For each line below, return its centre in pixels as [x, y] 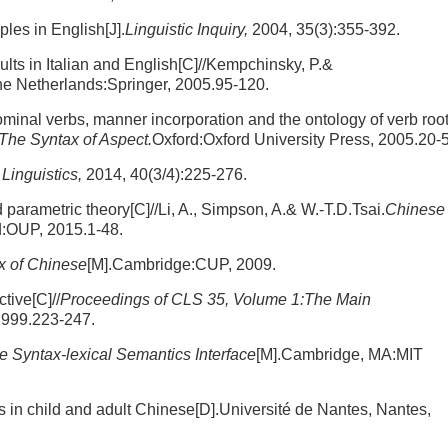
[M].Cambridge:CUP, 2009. [181, 264]
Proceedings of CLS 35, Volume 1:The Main [215, 299]
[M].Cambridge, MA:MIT [339, 354]
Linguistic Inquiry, [186, 29]
